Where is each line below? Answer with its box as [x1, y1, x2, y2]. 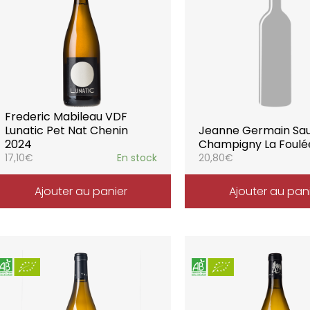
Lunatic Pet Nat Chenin [4, 122, 128, 138]
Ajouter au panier [34, 183, 127, 199]
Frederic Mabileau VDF [4, 109, 127, 125]
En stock [117, 151, 158, 165]
